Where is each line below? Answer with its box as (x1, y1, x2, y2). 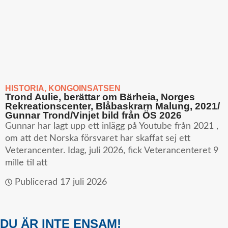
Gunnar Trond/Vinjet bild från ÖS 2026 (5, 109, 182, 121)
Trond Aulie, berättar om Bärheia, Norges (5, 91, 195, 102)
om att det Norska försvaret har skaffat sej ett (5, 133, 190, 143)
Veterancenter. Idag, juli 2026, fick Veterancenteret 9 (5, 146, 218, 155)
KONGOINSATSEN (48, 83, 121, 93)
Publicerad (15, 178, 58, 187)
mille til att (5, 158, 47, 167)
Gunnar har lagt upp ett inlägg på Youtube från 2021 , (5, 121, 218, 131)
